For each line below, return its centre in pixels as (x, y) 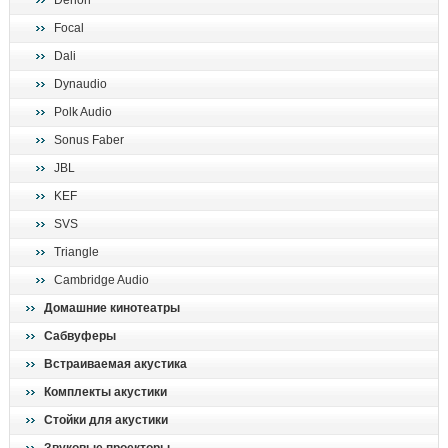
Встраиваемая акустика (115, 364)
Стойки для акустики (106, 420)
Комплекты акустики (105, 392)
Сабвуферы (80, 336)
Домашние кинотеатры (112, 308)
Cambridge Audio (101, 280)
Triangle (76, 252)
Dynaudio (80, 84)
